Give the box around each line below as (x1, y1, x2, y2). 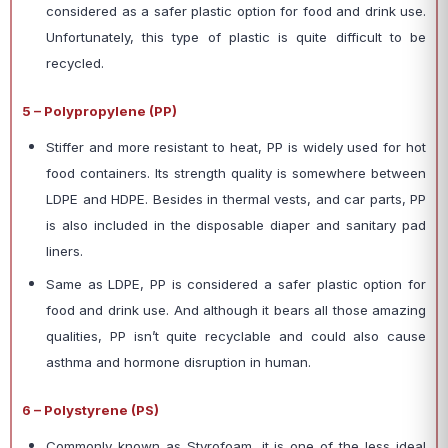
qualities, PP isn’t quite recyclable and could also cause (46, 328, 426, 344)
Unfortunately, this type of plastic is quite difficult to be (46, 29, 426, 45)
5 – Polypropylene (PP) (22, 103, 177, 119)
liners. (46, 243, 83, 259)
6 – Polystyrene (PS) (22, 402, 159, 418)
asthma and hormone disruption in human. (46, 354, 311, 370)
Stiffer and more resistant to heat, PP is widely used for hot (46, 139, 426, 155)
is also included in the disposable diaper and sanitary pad (46, 217, 426, 233)
